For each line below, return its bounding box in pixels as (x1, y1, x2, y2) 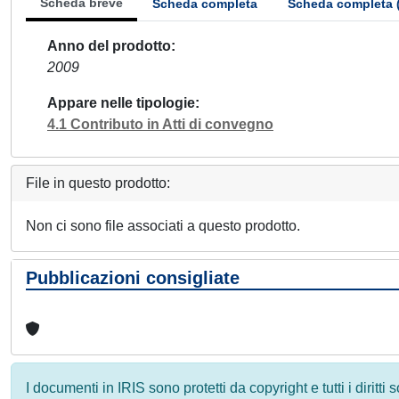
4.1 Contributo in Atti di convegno (47, 117, 273, 132)
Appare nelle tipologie (47, 95, 195, 110)
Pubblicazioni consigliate (26, 268, 240, 288)
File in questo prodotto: (26, 175, 170, 191)
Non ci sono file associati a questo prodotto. (26, 218, 300, 233)
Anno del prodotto (47, 38, 171, 53)
